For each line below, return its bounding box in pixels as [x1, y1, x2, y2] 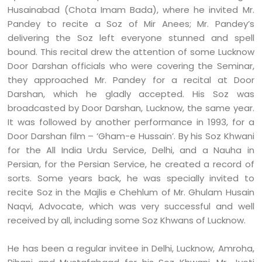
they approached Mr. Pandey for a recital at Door [8, 74, 254, 86]
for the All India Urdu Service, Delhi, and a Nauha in [8, 144, 254, 156]
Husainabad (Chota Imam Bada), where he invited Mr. [8, 4, 254, 16]
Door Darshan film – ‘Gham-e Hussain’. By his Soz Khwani [8, 130, 254, 142]
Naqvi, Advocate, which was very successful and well [8, 200, 254, 212]
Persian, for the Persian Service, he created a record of [8, 158, 254, 170]
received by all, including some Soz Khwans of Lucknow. [8, 214, 246, 226]
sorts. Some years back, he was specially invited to [8, 172, 254, 184]
